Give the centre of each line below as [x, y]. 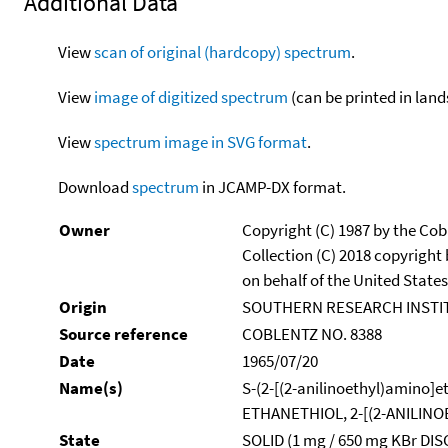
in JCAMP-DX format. [272, 186]
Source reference [123, 333]
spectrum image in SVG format [200, 141]
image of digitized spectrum [190, 96]
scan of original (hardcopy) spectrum [222, 51]
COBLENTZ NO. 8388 [311, 333]
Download [94, 186]
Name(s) [90, 387]
